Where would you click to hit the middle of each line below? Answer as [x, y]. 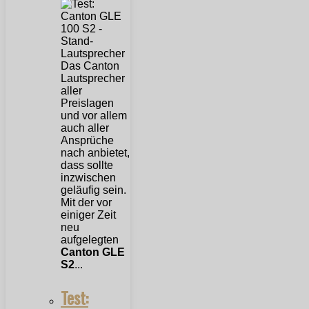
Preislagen [87, 103]
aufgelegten [90, 240]
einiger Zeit [88, 215]
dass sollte [87, 166]
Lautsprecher [93, 79]
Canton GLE [93, 252]
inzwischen [88, 178]
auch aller [85, 128]
